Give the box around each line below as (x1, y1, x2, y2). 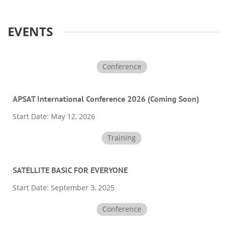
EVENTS (8, 22, 53, 40)
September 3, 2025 (49, 182, 115, 192)
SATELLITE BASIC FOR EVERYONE (13, 164, 128, 175)
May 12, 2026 (49, 111, 95, 121)
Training (107, 132, 136, 142)
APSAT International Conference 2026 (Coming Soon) (13, 93, 199, 104)
